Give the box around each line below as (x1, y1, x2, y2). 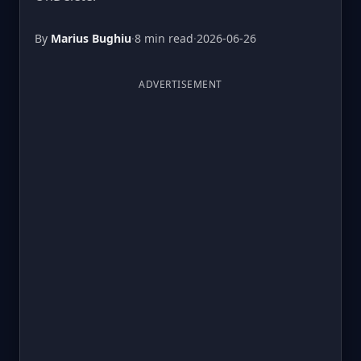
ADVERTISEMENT (139, 77, 222, 91)
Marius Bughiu (51, 31, 131, 46)
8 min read (135, 31, 193, 46)
